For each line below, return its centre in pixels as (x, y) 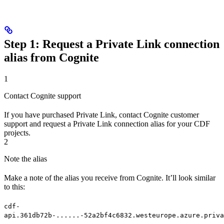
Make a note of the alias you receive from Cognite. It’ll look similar (110, 177)
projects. (17, 132)
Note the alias (25, 158)
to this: (14, 186)
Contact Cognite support (42, 95)
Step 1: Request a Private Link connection (112, 44)
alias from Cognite (51, 57)
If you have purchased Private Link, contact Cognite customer (101, 114)
